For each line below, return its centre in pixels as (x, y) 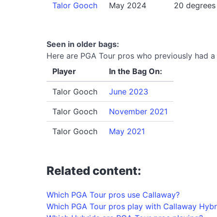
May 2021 (127, 131)
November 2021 (138, 111)
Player (64, 71)
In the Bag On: (136, 71)
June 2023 (129, 91)
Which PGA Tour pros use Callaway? (113, 194)
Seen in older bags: (83, 44)
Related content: (94, 170)
